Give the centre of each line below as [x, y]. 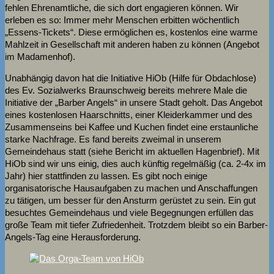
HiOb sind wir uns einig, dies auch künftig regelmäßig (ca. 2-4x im [135, 163]
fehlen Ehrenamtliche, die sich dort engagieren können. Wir [122, 7]
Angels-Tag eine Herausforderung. [73, 237]
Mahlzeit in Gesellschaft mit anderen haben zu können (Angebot [132, 44]
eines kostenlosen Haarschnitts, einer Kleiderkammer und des [129, 114]
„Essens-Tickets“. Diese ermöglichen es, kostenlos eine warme [131, 32]
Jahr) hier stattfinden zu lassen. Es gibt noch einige [106, 176]
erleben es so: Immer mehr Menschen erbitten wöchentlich [122, 20]
